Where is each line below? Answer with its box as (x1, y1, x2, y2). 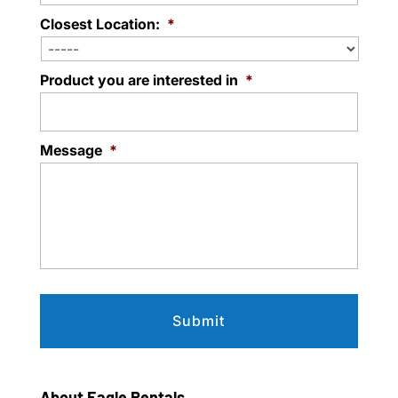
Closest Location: (39, 14, 160, 33)
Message (39, 140, 102, 159)
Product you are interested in (39, 70, 238, 89)
